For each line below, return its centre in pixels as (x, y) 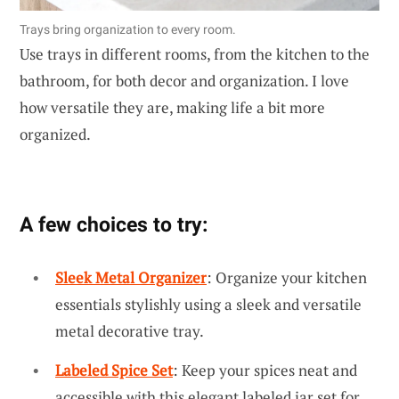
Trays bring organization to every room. (128, 30)
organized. (55, 134)
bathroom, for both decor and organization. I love (184, 81)
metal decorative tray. (130, 331)
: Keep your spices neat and (265, 370)
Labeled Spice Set (114, 370)
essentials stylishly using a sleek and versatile (208, 305)
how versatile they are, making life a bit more (172, 108)
